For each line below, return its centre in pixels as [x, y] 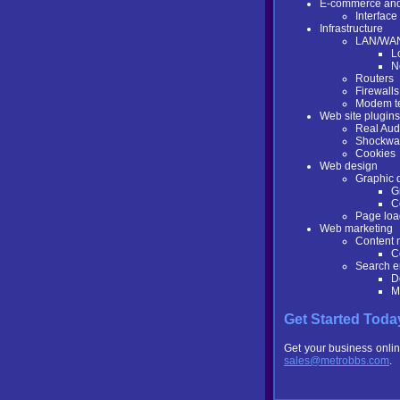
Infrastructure [351, 29]
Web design [349, 166]
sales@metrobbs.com [337, 361]
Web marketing [356, 229]
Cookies [375, 154]
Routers [375, 79]
